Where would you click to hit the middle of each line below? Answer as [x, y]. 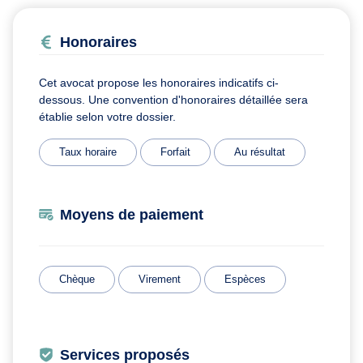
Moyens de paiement [132, 214]
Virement [160, 279]
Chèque [77, 279]
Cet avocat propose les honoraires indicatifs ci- [159, 82]
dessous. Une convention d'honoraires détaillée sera [173, 99]
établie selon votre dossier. [107, 116]
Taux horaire [88, 152]
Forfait [175, 152]
